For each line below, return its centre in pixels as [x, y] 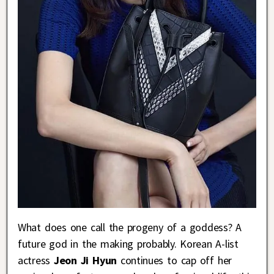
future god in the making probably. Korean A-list [128, 243]
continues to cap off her [174, 260]
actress [36, 260]
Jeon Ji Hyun [85, 260]
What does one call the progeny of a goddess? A [130, 227]
